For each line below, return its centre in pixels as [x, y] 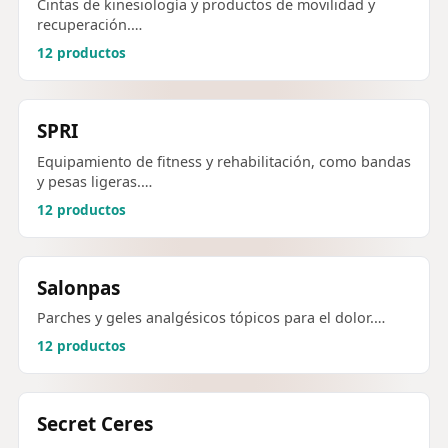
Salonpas [78, 287]
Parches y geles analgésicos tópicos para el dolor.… [211, 317]
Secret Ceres [95, 423]
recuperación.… [89, 25]
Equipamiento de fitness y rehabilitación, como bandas [224, 161]
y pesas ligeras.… [94, 181]
